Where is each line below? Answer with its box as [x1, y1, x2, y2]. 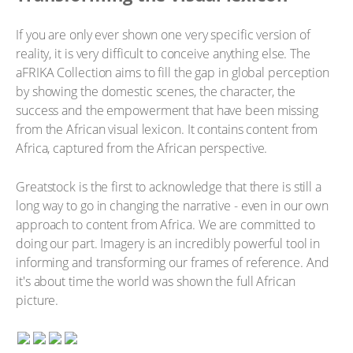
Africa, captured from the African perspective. [16, 139, 268, 157]
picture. [16, 292, 59, 309]
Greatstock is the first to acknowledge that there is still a [16, 178, 321, 195]
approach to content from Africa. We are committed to [16, 216, 315, 233]
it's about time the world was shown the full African [16, 273, 295, 290]
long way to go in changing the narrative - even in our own [16, 197, 329, 214]
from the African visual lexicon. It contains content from [16, 120, 318, 138]
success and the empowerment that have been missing [16, 101, 318, 119]
